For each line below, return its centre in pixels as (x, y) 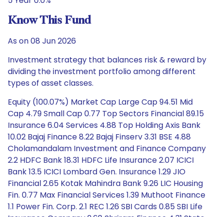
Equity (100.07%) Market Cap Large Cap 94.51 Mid (100, 102)
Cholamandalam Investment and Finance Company (107, 148)
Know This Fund (49, 21)
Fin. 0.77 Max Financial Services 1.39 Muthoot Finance (107, 195)
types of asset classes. (51, 83)
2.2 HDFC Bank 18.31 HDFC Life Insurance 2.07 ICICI (101, 160)
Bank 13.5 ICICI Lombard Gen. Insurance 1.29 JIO (97, 172)
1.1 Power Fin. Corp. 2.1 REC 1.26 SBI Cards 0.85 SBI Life (105, 207)
